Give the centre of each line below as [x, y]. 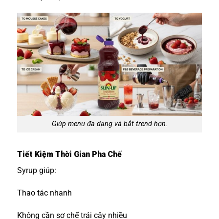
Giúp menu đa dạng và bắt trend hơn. [109, 124]
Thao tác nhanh [44, 193]
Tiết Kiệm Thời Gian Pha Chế [69, 154]
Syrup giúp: [37, 171]
